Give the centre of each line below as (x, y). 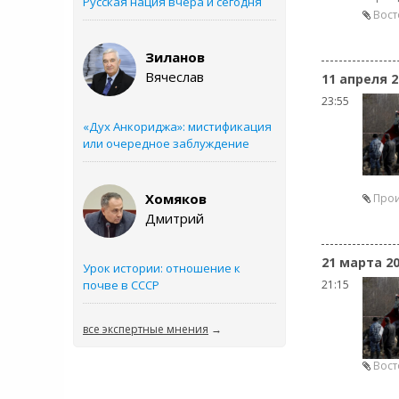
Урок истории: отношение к (162, 268)
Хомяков (176, 199)
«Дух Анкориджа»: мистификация (177, 126)
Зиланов (175, 57)
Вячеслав (175, 77)
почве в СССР (121, 285)
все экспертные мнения (146, 329)
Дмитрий (175, 218)
